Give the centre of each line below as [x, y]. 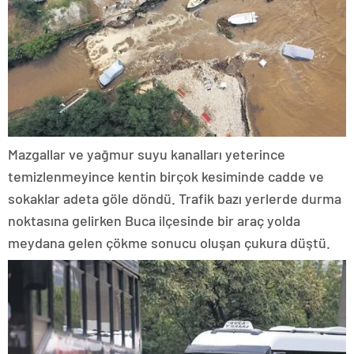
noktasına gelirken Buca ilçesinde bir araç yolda [154, 220]
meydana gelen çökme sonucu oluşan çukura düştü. [169, 242]
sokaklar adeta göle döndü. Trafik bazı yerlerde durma [175, 198]
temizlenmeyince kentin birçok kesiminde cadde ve [166, 176]
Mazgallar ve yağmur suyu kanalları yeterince [147, 154]
